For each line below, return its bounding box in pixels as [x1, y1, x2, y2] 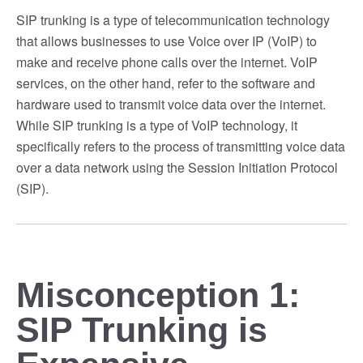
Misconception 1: [16, 275, 300, 314]
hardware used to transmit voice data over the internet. [16, 94, 326, 113]
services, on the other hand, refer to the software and [16, 73, 315, 92]
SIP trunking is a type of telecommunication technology [16, 10, 330, 29]
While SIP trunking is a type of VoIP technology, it [16, 115, 297, 135]
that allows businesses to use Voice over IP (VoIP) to [16, 31, 317, 50]
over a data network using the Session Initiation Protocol [16, 157, 338, 177]
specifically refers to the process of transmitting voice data [16, 136, 345, 156]
